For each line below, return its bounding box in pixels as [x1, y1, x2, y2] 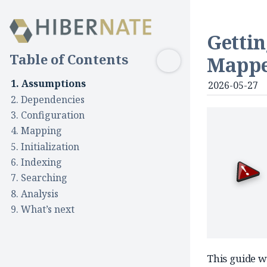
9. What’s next [11, 202, 74, 216]
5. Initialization [11, 139, 79, 153]
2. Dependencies [11, 92, 85, 106]
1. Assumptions [11, 77, 86, 91]
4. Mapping [11, 124, 62, 138]
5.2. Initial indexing [23, 171, 111, 185]
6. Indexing [11, 155, 62, 169]
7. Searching [11, 171, 67, 185]
